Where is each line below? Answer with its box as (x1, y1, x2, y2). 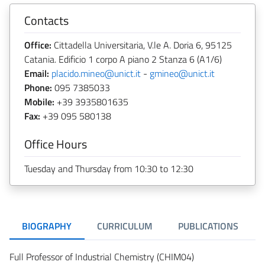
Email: (24, 66, 49, 80)
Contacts (24, 11, 69, 30)
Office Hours (24, 134, 87, 153)
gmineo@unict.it (150, 66, 215, 80)
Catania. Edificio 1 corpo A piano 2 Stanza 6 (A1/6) (24, 51, 222, 66)
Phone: (24, 80, 52, 95)
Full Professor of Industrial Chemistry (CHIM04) (9, 249, 194, 264)
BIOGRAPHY (22, 219, 72, 234)
